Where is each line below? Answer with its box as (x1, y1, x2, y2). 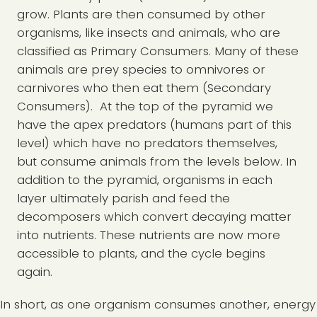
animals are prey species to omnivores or (17, 61, 265, 79)
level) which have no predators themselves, (17, 134, 277, 152)
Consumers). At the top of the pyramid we (17, 98, 273, 115)
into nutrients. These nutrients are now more (17, 226, 280, 244)
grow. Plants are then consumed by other (17, 6, 265, 23)
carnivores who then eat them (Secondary (17, 79, 271, 97)
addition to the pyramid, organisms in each (17, 171, 272, 189)
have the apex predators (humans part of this (17, 116, 292, 134)
